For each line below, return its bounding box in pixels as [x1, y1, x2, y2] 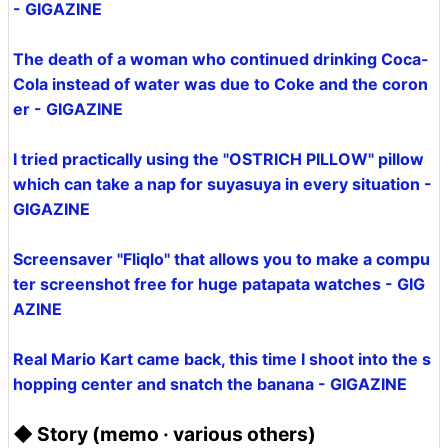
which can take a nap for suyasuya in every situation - [13, 174, 432, 194]
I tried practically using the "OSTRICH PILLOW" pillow [13, 149, 424, 169]
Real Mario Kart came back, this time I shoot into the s [13, 349, 431, 369]
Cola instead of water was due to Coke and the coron [13, 74, 428, 94]
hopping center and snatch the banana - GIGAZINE [13, 374, 407, 394]
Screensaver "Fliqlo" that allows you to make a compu [13, 249, 430, 269]
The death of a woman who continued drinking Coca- [13, 49, 429, 69]
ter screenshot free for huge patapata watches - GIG [13, 274, 425, 294]
